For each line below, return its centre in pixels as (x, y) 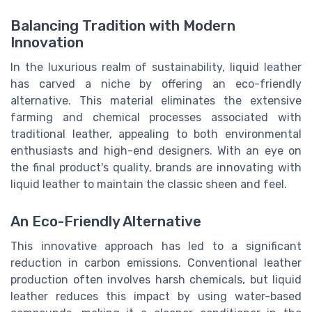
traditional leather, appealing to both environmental (156, 134)
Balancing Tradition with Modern (123, 25)
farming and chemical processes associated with (156, 117)
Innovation (47, 42)
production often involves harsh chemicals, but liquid (156, 279)
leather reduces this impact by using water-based (156, 296)
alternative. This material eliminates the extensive (156, 100)
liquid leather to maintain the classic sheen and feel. (149, 184)
